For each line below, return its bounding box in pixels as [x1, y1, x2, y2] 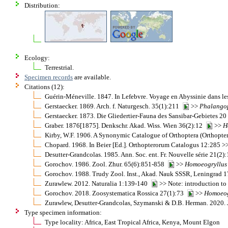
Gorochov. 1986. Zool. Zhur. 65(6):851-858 [45, 160, 167, 168]
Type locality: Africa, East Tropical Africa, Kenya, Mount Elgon [45, 218, 220, 226]
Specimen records [24, 73, 73, 81]
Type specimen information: [24, 208, 102, 216]
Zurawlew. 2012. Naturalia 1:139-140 [45, 179, 151, 187]
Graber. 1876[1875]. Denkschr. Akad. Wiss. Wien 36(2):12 [45, 121, 206, 129]
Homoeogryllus [185, 160, 227, 168]
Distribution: [24, 1, 60, 9]
